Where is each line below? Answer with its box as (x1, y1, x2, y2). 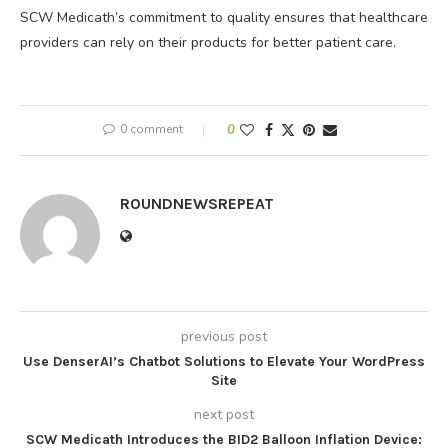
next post (194, 405, 254, 425)
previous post (181, 327, 267, 347)
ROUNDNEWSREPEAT (120, 194, 274, 214)
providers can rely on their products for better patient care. (20, 33, 396, 53)
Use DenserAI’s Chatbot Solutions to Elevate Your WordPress (23, 353, 425, 371)
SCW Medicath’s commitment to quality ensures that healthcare (20, 8, 428, 28)
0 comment (120, 121, 183, 138)
